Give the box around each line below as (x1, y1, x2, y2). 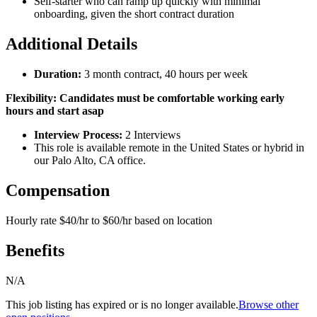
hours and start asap (6, 105, 104, 117)
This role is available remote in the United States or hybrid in (34, 142, 304, 154)
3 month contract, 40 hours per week (81, 68, 248, 81)
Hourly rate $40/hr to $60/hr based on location (6, 214, 212, 226)
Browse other (238, 298, 299, 311)
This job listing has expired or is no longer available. (6, 298, 238, 311)
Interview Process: (34, 129, 122, 142)
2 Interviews (122, 129, 180, 142)
